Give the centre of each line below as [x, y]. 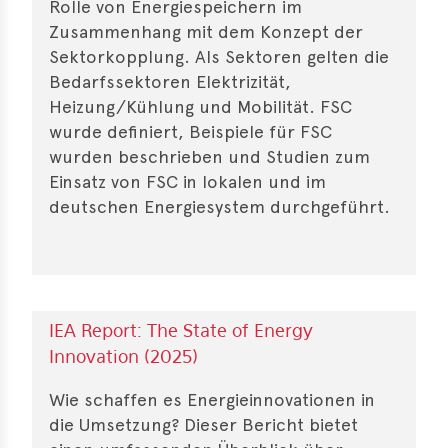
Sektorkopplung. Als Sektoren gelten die [219, 56]
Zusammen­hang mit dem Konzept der [206, 31]
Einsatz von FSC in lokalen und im [187, 181]
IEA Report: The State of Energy [181, 331]
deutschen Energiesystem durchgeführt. [219, 206]
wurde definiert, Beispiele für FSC [190, 131]
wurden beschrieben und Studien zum [209, 156]
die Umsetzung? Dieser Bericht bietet [203, 424]
